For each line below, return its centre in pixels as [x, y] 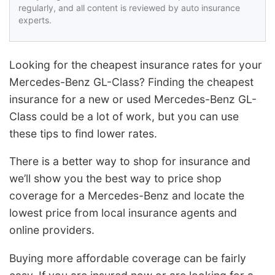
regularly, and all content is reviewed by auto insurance [129, 7]
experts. [35, 20]
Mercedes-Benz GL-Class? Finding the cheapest [131, 82]
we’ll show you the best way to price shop [115, 179]
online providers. [52, 230]
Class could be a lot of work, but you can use [124, 116]
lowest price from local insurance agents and [123, 213]
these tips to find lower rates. [83, 133]
